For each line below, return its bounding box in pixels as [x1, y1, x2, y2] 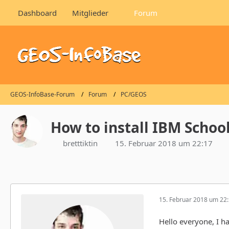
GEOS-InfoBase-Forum [10, 90, 75, 99]
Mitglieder [72, 8, 108, 18]
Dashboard [18, 8, 57, 18]
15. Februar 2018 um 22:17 [115, 138, 213, 148]
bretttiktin [63, 138, 98, 148]
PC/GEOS [121, 90, 147, 99]
